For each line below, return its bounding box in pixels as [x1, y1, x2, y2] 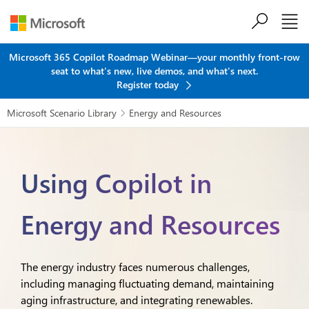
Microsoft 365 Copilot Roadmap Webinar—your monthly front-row [9, 50, 300, 63]
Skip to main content [107, 22, 202, 36]
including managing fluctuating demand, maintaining [21, 276, 274, 290]
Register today [117, 78, 181, 91]
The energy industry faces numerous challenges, [21, 259, 250, 274]
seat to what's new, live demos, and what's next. [51, 64, 258, 77]
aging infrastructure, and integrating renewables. [21, 292, 252, 307]
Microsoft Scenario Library [7, 106, 117, 119]
